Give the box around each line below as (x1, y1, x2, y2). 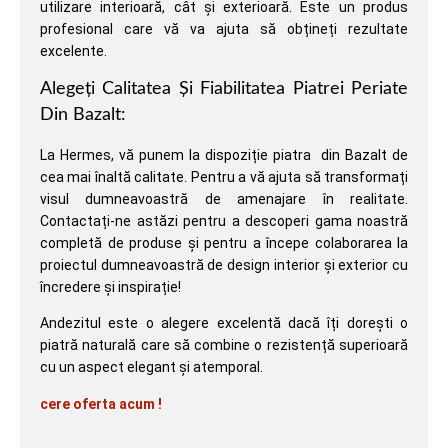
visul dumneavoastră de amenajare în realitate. (40, 191, 408, 208)
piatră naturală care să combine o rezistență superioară (40, 337, 408, 354)
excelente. (40, 42, 107, 59)
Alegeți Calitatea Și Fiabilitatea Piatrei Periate (40, 80, 408, 99)
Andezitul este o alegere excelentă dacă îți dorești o (40, 315, 408, 332)
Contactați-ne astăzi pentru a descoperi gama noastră (40, 213, 408, 230)
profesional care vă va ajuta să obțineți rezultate (40, 20, 408, 37)
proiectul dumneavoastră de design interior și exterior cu (40, 257, 408, 274)
